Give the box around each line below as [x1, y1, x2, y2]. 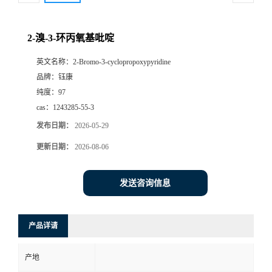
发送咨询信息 [120, 178, 171, 188]
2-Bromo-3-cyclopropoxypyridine [73, 58, 171, 67]
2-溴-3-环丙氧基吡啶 [27, 33, 114, 44]
